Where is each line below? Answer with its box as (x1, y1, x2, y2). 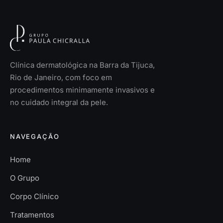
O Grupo (10, 173, 39, 183)
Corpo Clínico (10, 191, 59, 201)
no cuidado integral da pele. (10, 98, 108, 108)
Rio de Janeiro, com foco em (10, 73, 112, 83)
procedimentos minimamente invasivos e (10, 85, 155, 95)
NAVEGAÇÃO (10, 132, 60, 141)
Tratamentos (10, 210, 54, 220)
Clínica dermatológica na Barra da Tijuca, (10, 60, 155, 70)
